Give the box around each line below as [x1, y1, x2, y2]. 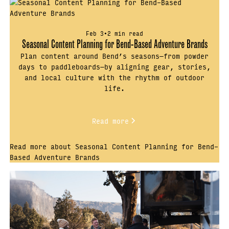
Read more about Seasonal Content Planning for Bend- [10, 140, 219, 153]
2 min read [107, 28, 143, 38]
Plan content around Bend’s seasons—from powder [20, 50, 209, 62]
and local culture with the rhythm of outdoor [25, 71, 204, 83]
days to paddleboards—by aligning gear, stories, [18, 60, 211, 73]
